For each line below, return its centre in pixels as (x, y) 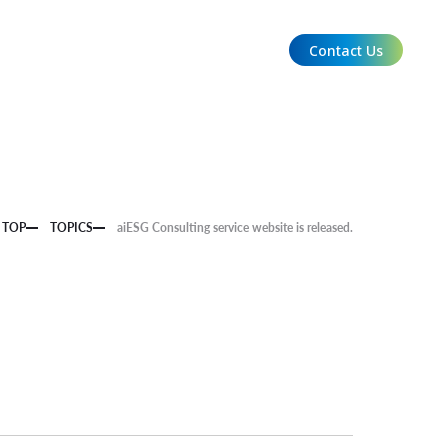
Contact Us (346, 50)
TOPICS (71, 227)
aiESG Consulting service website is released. (234, 227)
